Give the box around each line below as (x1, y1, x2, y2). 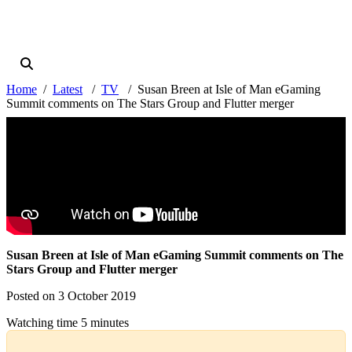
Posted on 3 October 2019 (6, 289, 136, 303)
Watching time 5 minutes (6, 316, 129, 330)
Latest (53, 82, 82, 97)
